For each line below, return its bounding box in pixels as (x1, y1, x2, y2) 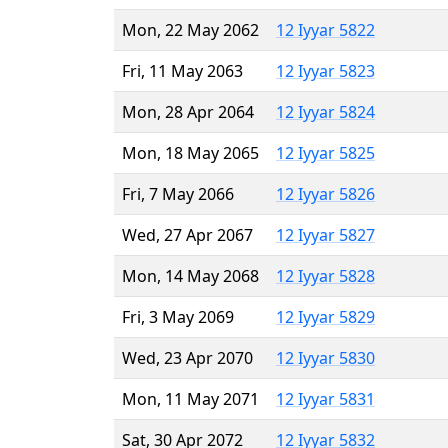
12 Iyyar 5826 (276, 182, 375, 205)
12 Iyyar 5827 (276, 223, 375, 246)
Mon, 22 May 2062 (122, 18, 259, 41)
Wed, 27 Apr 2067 (122, 223, 253, 246)
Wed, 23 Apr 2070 (122, 346, 253, 369)
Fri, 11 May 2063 (122, 59, 243, 82)
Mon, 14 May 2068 (122, 264, 259, 287)
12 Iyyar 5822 (276, 18, 375, 41)
